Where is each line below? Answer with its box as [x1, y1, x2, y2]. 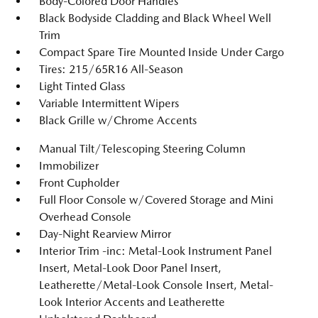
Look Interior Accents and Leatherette [39, 295, 225, 309]
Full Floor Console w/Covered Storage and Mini [39, 193, 273, 207]
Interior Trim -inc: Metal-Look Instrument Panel [39, 244, 272, 258]
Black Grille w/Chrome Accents [39, 114, 197, 127]
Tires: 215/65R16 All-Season [39, 62, 183, 76]
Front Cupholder [39, 176, 119, 190]
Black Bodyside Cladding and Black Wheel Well [39, 11, 271, 25]
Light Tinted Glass [39, 79, 125, 93]
